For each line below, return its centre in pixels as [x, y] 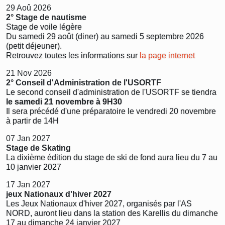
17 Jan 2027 [28, 185]
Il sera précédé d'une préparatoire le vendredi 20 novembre [111, 111]
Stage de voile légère [44, 27]
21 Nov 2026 [29, 73]
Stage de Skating [38, 148]
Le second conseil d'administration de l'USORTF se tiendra [111, 92]
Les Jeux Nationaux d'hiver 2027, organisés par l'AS [99, 204]
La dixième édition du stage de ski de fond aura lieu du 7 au [112, 157]
